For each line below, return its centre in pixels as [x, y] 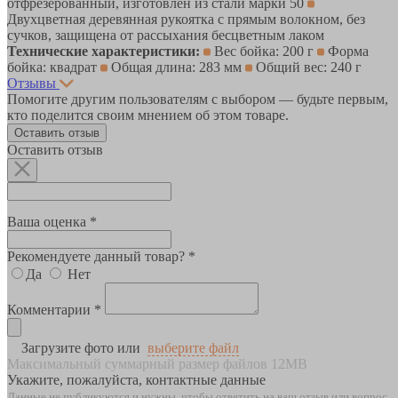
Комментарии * [54, 309]
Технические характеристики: [103, 51]
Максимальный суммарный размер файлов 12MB [157, 363]
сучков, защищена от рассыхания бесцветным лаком [166, 35]
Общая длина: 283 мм [176, 67]
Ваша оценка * [52, 221]
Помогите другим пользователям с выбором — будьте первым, [198, 99]
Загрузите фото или [81, 347]
